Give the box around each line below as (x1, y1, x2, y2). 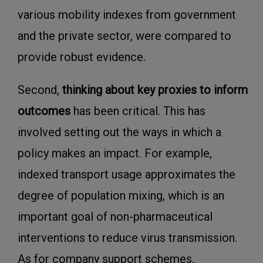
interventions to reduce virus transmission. (18, 231, 237, 245)
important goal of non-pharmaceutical (18, 210, 213, 224)
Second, (18, 83, 62, 97)
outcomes (18, 104, 73, 119)
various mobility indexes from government (18, 8, 236, 22)
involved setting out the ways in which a (18, 125, 221, 140)
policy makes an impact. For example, (18, 146, 212, 161)
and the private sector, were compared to (18, 29, 231, 43)
